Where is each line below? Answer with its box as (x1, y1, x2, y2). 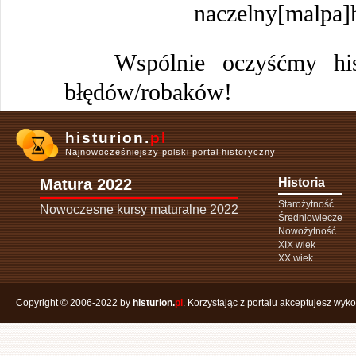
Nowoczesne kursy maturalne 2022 (40, 202, 238, 216)
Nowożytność (278, 225, 336, 237)
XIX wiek (278, 238, 315, 250)
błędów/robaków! (64, 79, 232, 106)
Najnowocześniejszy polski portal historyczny (65, 147, 276, 157)
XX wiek (278, 252, 313, 264)
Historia (278, 175, 325, 189)
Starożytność (278, 198, 334, 210)
